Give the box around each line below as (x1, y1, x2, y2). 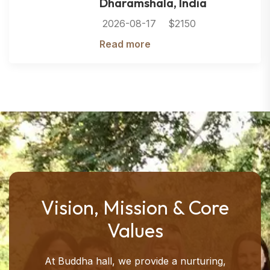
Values (107, 218, 163, 243)
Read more (99, 38, 151, 51)
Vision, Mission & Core (41, 195, 229, 220)
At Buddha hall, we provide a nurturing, (44, 255, 226, 268)
